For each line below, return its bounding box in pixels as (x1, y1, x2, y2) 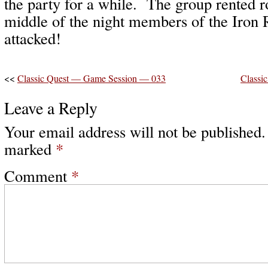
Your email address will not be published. (4, 121, 266, 142)
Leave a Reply (4, 97, 98, 119)
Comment (4, 165, 71, 186)
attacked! (4, 28, 66, 48)
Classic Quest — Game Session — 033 (17, 72, 166, 84)
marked (4, 138, 56, 159)
